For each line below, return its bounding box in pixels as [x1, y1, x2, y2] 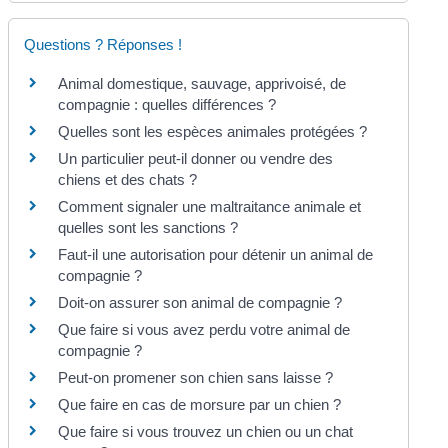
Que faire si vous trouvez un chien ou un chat [58, 423, 354, 440]
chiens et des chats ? [58, 171, 198, 188]
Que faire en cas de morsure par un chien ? [58, 396, 342, 413]
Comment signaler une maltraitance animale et [58, 198, 362, 215]
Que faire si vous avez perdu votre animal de [58, 321, 351, 338]
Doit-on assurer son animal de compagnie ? [58, 294, 343, 311]
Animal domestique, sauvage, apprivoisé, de [58, 75, 347, 92]
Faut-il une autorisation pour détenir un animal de [58, 246, 374, 263]
